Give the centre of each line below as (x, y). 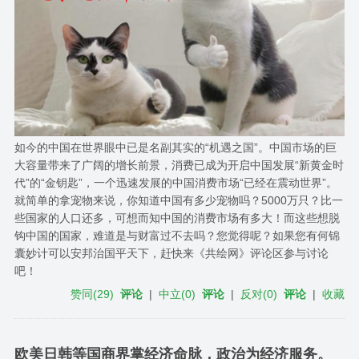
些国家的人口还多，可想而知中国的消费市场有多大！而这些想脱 (177, 218)
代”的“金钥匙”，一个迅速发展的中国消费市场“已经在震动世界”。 (175, 183)
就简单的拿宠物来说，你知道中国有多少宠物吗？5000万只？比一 (178, 201)
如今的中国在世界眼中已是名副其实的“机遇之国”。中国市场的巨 (175, 148)
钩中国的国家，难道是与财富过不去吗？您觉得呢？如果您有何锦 (177, 236)
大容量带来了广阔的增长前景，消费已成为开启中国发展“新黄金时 (179, 165)
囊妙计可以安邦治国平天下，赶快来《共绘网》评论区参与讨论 (171, 254)
